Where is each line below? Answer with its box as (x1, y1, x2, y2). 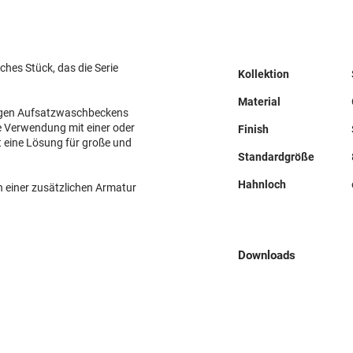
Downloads (238, 248, 295, 263)
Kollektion (238, 68, 289, 81)
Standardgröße (238, 150, 314, 164)
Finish (238, 123, 269, 136)
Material (238, 95, 281, 109)
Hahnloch (238, 178, 286, 191)
